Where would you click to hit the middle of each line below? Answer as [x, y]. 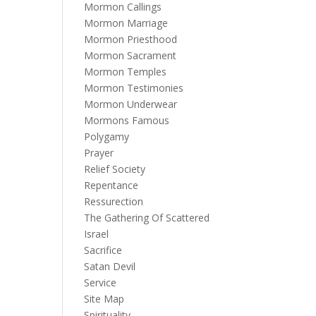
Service [101, 282]
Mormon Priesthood [131, 39]
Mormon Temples [126, 72]
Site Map [104, 299]
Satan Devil [110, 266]
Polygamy [107, 136]
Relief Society [115, 169]
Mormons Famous [127, 120]
